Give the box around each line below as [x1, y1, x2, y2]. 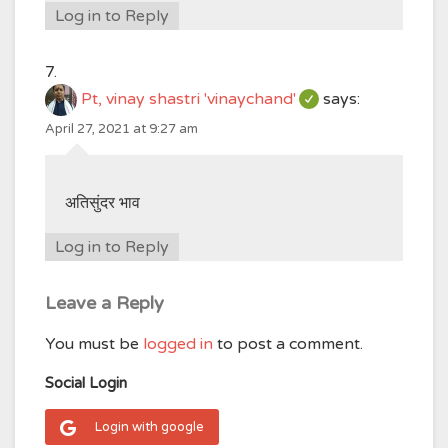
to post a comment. [213, 334, 363, 354]
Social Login [45, 374, 127, 392]
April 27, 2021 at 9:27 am [45, 121, 198, 137]
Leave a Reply [45, 292, 164, 314]
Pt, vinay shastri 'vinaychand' [81, 89, 296, 110]
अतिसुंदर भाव [65, 193, 140, 213]
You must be [45, 334, 143, 354]
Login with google [95, 419, 204, 435]
